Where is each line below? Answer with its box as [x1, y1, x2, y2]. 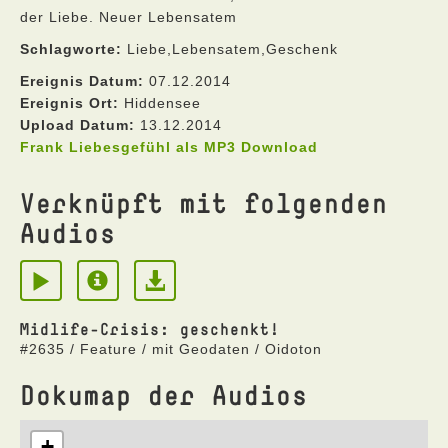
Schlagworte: [20, 41, 122, 57]
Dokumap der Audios [20, 378, 308, 411]
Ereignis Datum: [20, 73, 144, 89]
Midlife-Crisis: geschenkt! [20, 319, 280, 339]
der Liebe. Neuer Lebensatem [20, 9, 237, 25]
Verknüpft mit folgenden [20, 186, 388, 219]
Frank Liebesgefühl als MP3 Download [20, 139, 318, 155]
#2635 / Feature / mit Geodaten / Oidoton [20, 341, 322, 357]
